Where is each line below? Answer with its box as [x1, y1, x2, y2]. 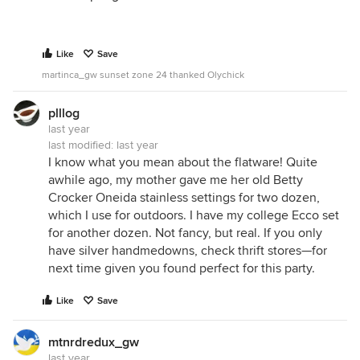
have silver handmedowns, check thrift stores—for [48, 243, 327, 259]
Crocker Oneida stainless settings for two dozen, [48, 190, 320, 206]
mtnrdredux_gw [48, 334, 139, 350]
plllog [48, 105, 80, 121]
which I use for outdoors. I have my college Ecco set [48, 207, 339, 223]
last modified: [48, 138, 117, 152]
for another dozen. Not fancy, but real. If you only [48, 225, 322, 241]
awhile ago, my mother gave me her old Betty [48, 172, 303, 188]
